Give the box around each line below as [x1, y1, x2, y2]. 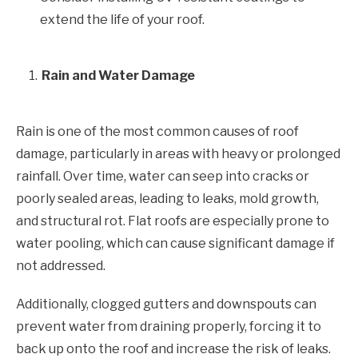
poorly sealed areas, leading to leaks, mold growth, [16, 190, 319, 206]
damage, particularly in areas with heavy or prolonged [16, 145, 340, 161]
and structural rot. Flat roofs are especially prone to [16, 213, 329, 229]
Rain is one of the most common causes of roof [16, 123, 299, 139]
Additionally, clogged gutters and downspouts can [16, 296, 316, 312]
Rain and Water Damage [42, 67, 195, 83]
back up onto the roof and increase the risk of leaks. [16, 340, 331, 356]
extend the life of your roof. [40, 11, 205, 27]
